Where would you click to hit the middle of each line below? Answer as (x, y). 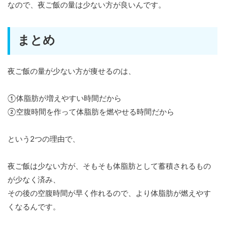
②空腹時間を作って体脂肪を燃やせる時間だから (91, 113)
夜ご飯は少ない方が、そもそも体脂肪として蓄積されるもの (109, 167)
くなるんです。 (34, 207)
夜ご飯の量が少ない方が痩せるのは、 (72, 72)
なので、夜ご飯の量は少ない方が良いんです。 (87, 6)
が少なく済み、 (34, 180)
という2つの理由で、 (44, 140)
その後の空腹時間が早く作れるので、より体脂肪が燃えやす (109, 194)
